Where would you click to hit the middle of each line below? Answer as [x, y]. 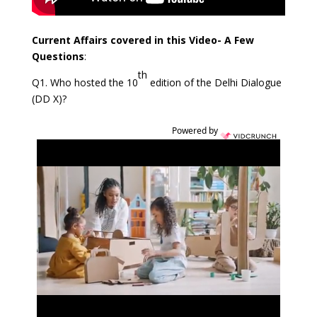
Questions [58, 57]
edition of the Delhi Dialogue [214, 83]
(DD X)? [49, 99]
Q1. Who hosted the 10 [85, 83]
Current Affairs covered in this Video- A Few [143, 40]
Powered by [196, 131]
